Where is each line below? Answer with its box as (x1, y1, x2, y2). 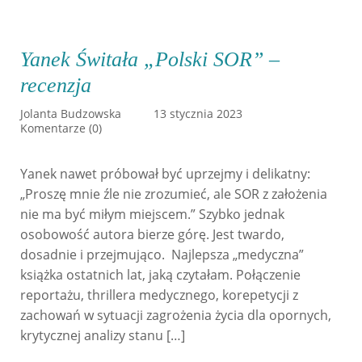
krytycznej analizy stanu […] (20, 326, 185, 344)
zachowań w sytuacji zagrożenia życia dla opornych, (20, 306, 331, 324)
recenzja (20, 74, 91, 97)
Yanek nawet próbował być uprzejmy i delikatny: (20, 165, 310, 183)
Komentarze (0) (20, 120, 102, 136)
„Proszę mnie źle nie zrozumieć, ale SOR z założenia (20, 185, 327, 203)
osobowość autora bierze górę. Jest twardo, (20, 225, 284, 243)
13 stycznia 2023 (154, 106, 242, 121)
